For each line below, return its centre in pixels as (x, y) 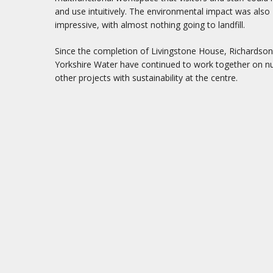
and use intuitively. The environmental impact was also (163, 11)
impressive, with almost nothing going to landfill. (150, 24)
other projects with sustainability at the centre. (147, 77)
